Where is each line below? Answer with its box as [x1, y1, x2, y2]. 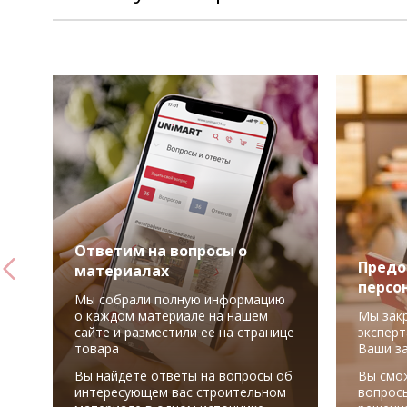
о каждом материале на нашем [74, 307, 268, 324]
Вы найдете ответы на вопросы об [74, 367, 293, 384]
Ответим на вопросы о [74, 241, 247, 261]
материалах [74, 261, 169, 281]
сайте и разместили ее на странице [74, 323, 294, 341]
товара [74, 340, 119, 357]
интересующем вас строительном [74, 383, 286, 401]
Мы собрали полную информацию [74, 291, 285, 308]
